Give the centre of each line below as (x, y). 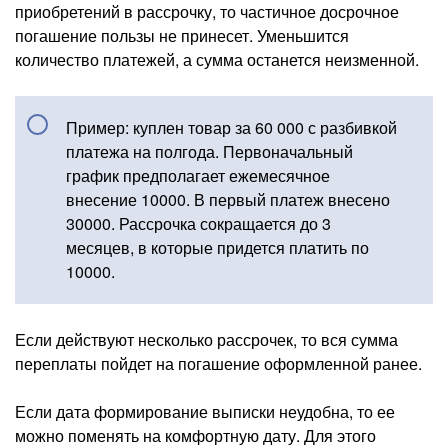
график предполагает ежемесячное (198, 176)
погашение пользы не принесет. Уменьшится (182, 36)
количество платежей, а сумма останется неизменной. (217, 60)
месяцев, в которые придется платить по (217, 248)
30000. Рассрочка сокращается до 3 (198, 224)
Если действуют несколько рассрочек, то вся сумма (206, 340)
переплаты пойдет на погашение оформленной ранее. (218, 364)
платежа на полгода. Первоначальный (209, 152)
